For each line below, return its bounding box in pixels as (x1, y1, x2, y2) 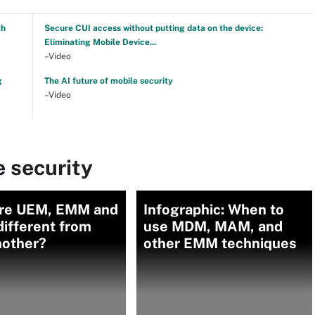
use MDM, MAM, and (143, 218, 283, 235)
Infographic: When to (143, 201, 284, 218)
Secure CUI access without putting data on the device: (44, 23, 263, 33)
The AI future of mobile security (44, 76, 173, 86)
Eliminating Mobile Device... (44, 37, 156, 47)
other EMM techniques (143, 235, 297, 252)
